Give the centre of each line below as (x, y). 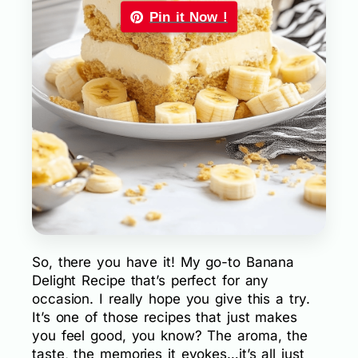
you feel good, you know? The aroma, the (170, 336)
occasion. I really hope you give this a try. (171, 299)
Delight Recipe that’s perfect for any (151, 281)
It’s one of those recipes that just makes (165, 318)
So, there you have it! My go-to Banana (163, 263)
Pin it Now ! (189, 17)
